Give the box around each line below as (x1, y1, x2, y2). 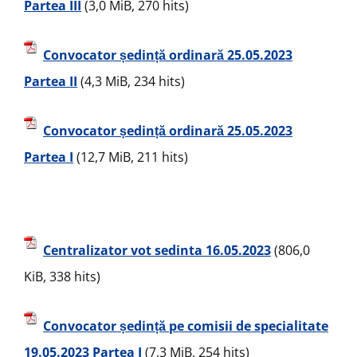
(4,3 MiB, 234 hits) (77, 72, 185, 90)
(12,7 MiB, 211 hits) (73, 147, 188, 166)
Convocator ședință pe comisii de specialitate (43, 317, 328, 335)
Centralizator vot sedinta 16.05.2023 (43, 241, 271, 259)
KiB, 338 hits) (24, 267, 100, 285)
